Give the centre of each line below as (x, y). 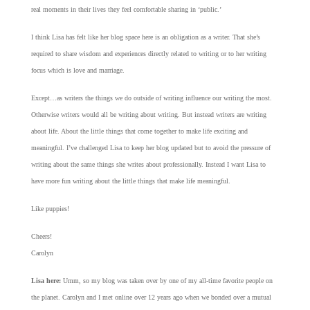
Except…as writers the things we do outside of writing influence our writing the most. (151, 98)
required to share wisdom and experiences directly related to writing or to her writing (148, 54)
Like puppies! (50, 209)
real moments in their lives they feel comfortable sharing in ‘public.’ (126, 10)
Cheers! (41, 237)
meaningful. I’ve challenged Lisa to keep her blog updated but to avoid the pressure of (151, 148)
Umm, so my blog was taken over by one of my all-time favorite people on (166, 281)
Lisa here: (46, 281)
